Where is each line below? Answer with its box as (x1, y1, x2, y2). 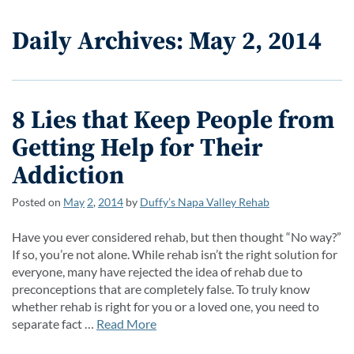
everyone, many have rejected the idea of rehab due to (12, 263, 303, 279)
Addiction (12, 156, 124, 192)
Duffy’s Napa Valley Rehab (140, 194, 269, 209)
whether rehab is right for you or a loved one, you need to (12, 298, 319, 314)
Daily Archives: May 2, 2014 (12, 22, 322, 58)
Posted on (12, 194, 61, 209)
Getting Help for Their (12, 129, 263, 164)
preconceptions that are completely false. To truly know (12, 281, 310, 296)
